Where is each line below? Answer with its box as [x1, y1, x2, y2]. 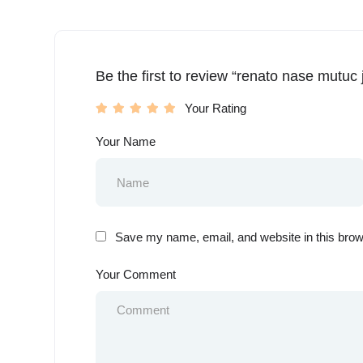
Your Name [96, 135, 156, 149]
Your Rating [185, 101, 246, 116]
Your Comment [96, 267, 176, 282]
